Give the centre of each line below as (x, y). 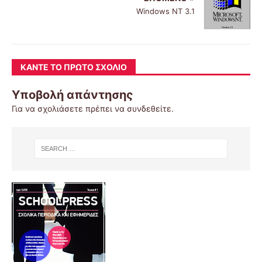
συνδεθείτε (149, 109)
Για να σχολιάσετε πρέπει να (69, 109)
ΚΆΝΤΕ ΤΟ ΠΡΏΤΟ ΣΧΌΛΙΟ (74, 67)
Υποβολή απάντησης (73, 95)
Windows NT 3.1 (166, 11)
